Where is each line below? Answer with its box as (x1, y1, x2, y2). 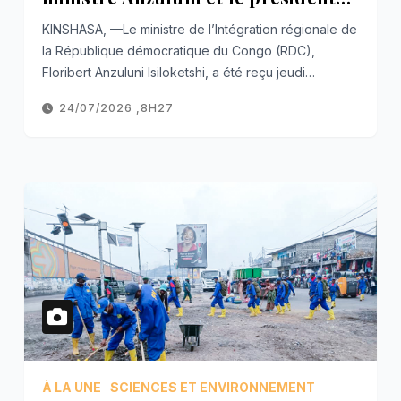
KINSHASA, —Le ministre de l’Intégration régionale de (41, 21, 357, 37)
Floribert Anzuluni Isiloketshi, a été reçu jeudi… (41, 64, 315, 80)
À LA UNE (41, 379, 101, 395)
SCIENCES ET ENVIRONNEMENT (109, 379, 315, 395)
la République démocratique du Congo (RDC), (41, 42, 315, 58)
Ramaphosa (41, 9, 142, 34)
